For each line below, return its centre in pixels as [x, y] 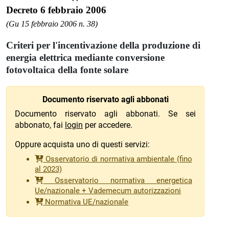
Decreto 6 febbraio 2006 [56, 10]
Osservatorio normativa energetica [118, 181]
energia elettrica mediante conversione [85, 57]
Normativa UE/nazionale [86, 202]
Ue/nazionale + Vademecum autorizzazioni [108, 191]
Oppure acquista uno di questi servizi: [82, 144]
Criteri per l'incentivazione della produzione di [103, 45]
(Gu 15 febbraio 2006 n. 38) [52, 24]
